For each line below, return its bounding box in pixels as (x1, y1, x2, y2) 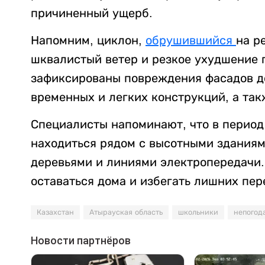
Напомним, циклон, (31, 33, 146, 47)
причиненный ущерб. (31, 6, 153, 20)
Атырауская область (89, 208, 163, 216)
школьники (178, 208, 218, 216)
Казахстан (37, 208, 74, 216)
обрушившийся (146, 33, 236, 47)
